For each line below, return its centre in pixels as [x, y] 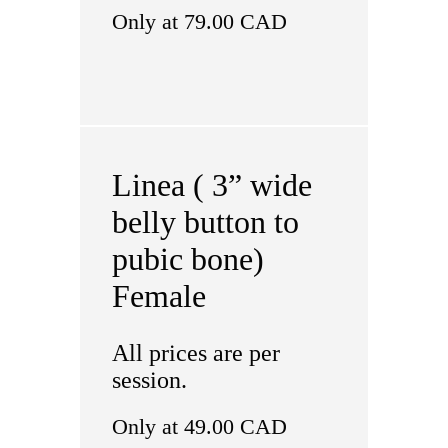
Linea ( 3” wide [211, 185]
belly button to [205, 222]
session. [149, 380]
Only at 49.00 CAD [199, 426]
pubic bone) [187, 259]
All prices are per [195, 353]
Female [158, 296]
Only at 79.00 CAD [199, 21]
